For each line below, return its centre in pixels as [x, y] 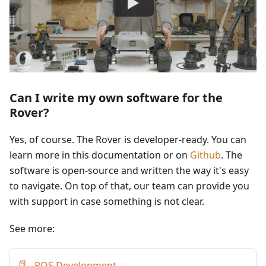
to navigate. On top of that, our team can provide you [129, 186]
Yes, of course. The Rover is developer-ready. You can [128, 139]
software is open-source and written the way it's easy [129, 170]
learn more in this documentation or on [100, 155]
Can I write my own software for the [116, 97]
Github [205, 155]
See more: [32, 228]
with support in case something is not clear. [107, 201]
